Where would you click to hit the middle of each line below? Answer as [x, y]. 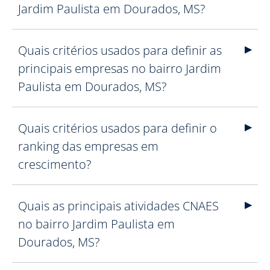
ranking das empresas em [88, 146]
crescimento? [55, 164]
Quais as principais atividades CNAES [118, 206]
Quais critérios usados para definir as [120, 50]
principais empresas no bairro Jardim [120, 68]
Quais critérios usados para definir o [118, 128]
